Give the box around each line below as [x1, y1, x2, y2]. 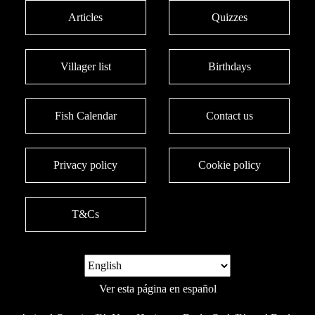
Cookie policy [198, 159, 261, 172]
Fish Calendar [54, 110, 117, 122]
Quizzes [211, 11, 247, 24]
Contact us [205, 110, 253, 122]
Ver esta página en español [98, 283, 217, 295]
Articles [68, 11, 103, 24]
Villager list [60, 60, 111, 73]
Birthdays [207, 60, 251, 73]
